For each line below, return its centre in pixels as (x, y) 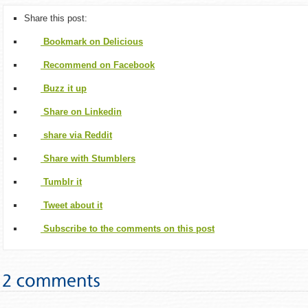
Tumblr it (63, 182)
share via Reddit (78, 135)
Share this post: (56, 18)
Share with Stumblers (89, 158)
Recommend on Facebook (99, 65)
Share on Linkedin (82, 112)
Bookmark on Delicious (93, 42)
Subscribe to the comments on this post (129, 229)
